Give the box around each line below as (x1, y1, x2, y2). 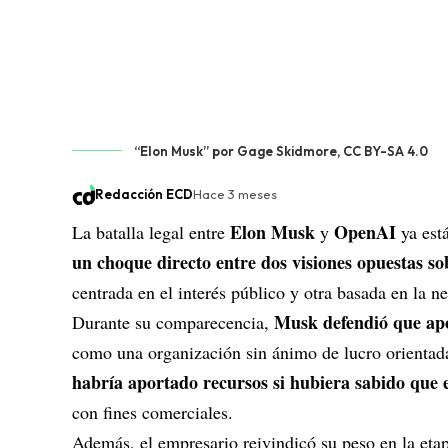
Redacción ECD (94, 186, 193, 203)
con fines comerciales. (72, 400, 233, 424)
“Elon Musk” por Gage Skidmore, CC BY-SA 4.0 (134, 143, 428, 159)
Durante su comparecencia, (72, 310, 274, 334)
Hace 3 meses (192, 186, 277, 203)
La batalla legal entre (72, 220, 230, 244)
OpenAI (334, 219, 396, 245)
